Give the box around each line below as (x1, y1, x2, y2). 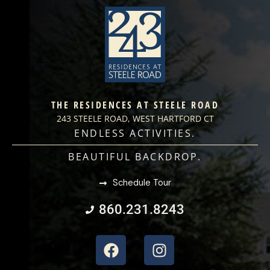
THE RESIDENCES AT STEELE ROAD (51, 98, 219, 112)
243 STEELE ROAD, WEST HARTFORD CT (56, 113, 214, 125)
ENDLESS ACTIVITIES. (74, 127, 196, 140)
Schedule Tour (112, 177, 171, 189)
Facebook (110, 214, 177, 234)
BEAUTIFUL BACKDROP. (68, 150, 202, 164)
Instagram (158, 214, 230, 234)
